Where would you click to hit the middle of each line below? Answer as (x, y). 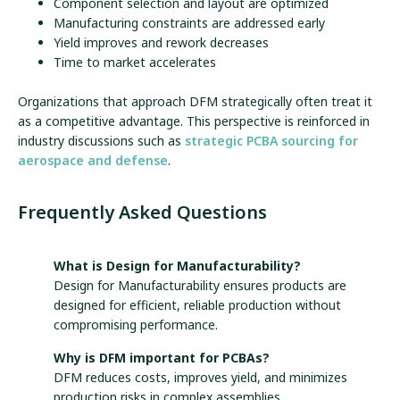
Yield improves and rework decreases (161, 42)
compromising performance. (136, 325)
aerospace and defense (93, 160)
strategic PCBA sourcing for (271, 140)
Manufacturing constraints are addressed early (189, 22)
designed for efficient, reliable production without (197, 305)
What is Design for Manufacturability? (177, 266)
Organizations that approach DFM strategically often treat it (195, 101)
